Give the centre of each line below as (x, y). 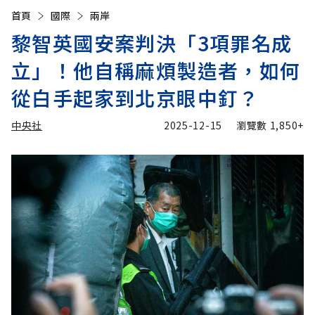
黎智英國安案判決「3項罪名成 (152, 43)
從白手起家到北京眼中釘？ (135, 98)
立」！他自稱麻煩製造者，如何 (156, 70)
